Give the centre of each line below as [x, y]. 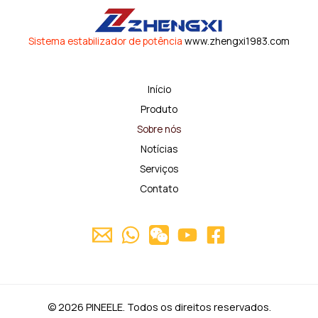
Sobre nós [159, 129]
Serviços [159, 169]
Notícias [159, 149]
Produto [159, 109]
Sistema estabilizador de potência [105, 41]
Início [159, 89]
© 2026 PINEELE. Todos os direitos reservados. [159, 307]
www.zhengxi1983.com [236, 41]
